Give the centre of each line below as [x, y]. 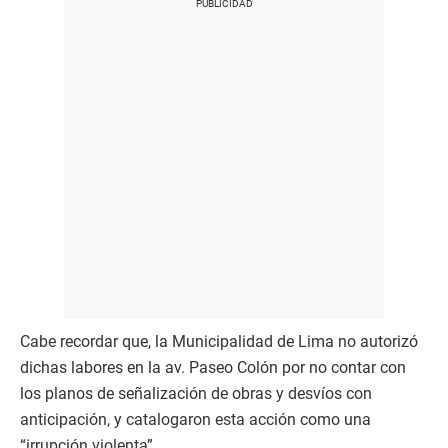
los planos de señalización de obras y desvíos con [196, 394]
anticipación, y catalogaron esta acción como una [195, 420]
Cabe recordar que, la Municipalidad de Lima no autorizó [219, 342]
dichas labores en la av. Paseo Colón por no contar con [213, 368]
